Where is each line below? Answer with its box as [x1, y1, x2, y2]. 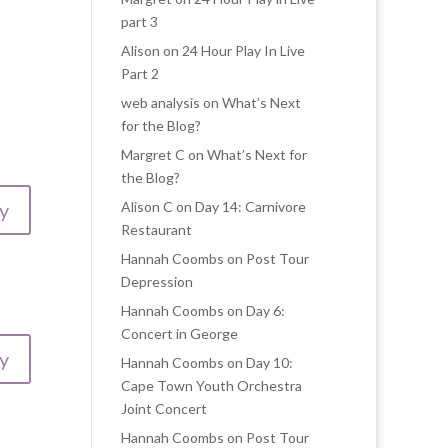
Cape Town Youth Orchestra [121, 377, 302, 394]
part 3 [121, 13, 158, 30]
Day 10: [246, 354, 293, 371]
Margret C [121, 146, 185, 163]
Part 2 [121, 65, 159, 82]
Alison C [121, 198, 173, 215]
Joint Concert [121, 400, 207, 417]
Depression [121, 273, 193, 290]
